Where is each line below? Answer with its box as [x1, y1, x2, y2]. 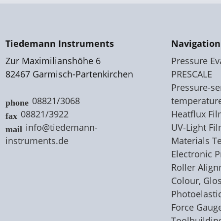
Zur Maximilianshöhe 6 [5, 55, 101, 67]
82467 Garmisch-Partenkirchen [5, 68, 133, 80]
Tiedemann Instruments [5, 37, 114, 50]
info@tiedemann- [26, 121, 98, 134]
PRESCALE [171, 68, 212, 80]
